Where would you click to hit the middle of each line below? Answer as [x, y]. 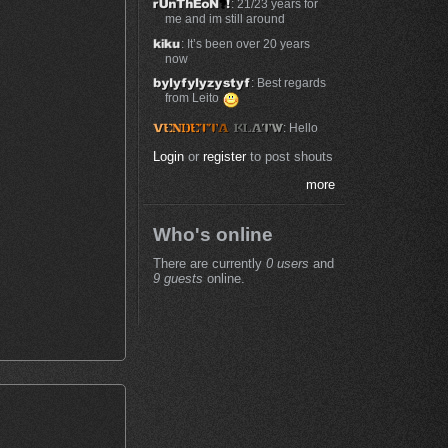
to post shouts [289, 156]
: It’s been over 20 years [246, 43]
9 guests [177, 278]
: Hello [300, 127]
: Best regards [288, 83]
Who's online [212, 235]
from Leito [193, 98]
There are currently [209, 263]
